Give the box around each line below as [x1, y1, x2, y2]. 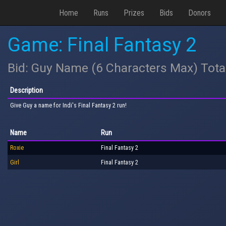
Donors [188, 8, 211, 18]
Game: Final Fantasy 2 [8, 34, 196, 56]
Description [10, 86, 43, 94]
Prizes [124, 8, 144, 18]
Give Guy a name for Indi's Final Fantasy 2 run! [10, 101, 127, 109]
